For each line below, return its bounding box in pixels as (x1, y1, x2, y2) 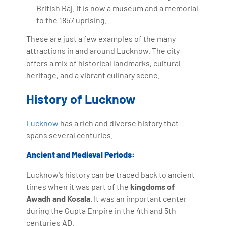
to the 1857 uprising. (36, 15, 107, 25)
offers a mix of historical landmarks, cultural (26, 58, 181, 68)
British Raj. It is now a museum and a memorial (36, 3, 199, 13)
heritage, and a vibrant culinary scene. (26, 70, 160, 80)
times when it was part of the (26, 181, 131, 191)
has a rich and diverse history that (59, 118, 179, 128)
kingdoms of (130, 181, 175, 191)
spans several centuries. (26, 130, 114, 140)
